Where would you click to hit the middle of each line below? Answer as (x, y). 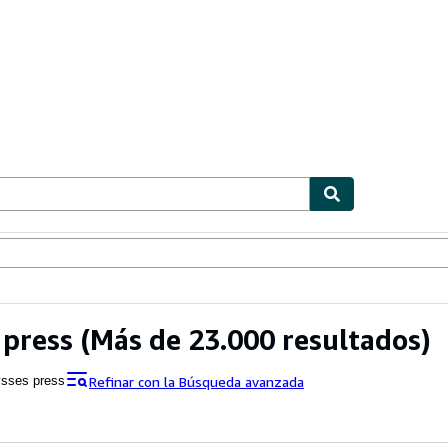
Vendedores (79, 254)
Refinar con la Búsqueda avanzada (196, 381)
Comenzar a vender (180, 254)
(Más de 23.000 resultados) (252, 339)
